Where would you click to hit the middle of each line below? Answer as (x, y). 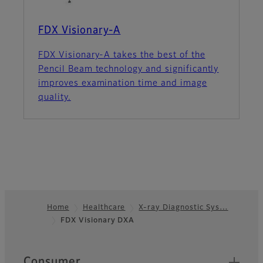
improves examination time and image (123, 84)
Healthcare (104, 208)
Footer (27, 227)
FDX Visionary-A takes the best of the (122, 55)
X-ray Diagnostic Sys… (183, 208)
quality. (55, 98)
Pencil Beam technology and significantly (129, 70)
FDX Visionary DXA (98, 221)
